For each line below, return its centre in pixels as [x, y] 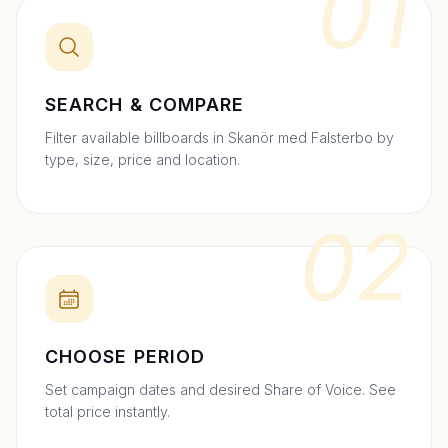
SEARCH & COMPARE [145, 104]
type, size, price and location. [142, 159]
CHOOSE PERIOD [125, 356]
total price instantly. [107, 411]
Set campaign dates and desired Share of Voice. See [220, 389]
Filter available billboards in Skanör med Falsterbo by [219, 137]
